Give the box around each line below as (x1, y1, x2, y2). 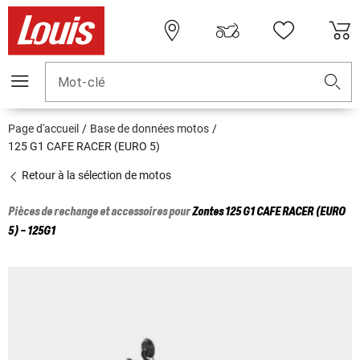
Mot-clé (58, 75, 106, 91)
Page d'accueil (8, 122, 79, 136)
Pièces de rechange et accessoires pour (8, 206, 192, 219)
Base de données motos (90, 122, 209, 136)
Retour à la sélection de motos (19, 169, 171, 182)
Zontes (192, 206, 223, 219)
